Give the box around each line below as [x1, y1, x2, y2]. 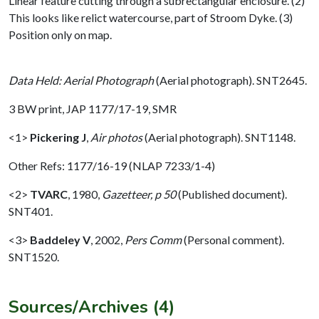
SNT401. [9, 204, 53, 218]
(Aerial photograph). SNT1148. [142, 130, 296, 144]
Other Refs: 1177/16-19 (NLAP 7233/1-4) [9, 158, 215, 172]
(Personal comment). [182, 232, 284, 246]
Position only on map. [9, 27, 112, 41]
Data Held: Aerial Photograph [9, 73, 154, 87]
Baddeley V [30, 232, 90, 246]
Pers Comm [125, 232, 182, 246]
